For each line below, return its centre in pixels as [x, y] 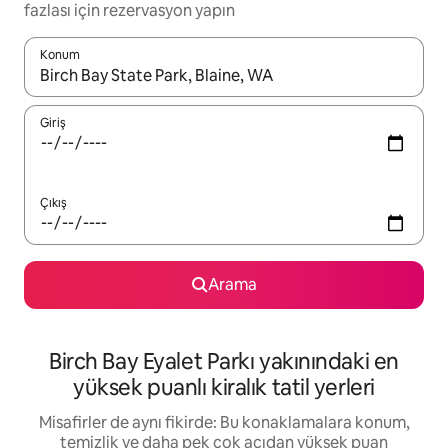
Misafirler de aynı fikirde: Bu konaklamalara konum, [224, 423]
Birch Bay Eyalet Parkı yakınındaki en [224, 362]
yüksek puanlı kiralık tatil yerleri [224, 388]
